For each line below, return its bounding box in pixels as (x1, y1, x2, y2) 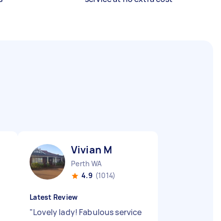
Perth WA (71, 159, 102, 168)
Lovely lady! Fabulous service (33, 207, 142, 218)
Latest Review (30, 192, 78, 202)
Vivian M (71, 143, 112, 156)
